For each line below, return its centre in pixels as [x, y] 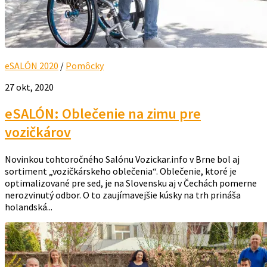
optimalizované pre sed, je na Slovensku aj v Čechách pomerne [131, 183]
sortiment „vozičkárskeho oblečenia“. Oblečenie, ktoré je [121, 171]
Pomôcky [85, 65]
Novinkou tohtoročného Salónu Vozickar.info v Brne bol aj [122, 159]
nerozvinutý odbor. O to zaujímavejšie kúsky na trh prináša [123, 195]
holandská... [29, 207]
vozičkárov [38, 132]
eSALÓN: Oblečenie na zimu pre [103, 114]
